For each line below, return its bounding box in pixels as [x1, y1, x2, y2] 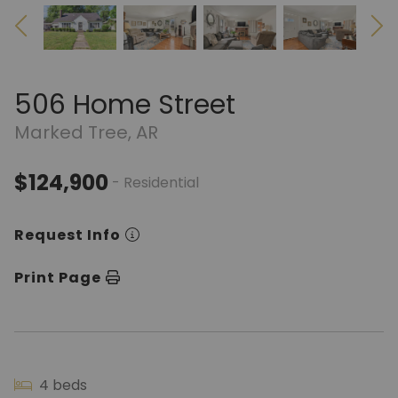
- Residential [112, 172, 199, 193]
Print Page [14, 267, 101, 288]
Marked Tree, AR [14, 120, 158, 145]
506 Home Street [14, 86, 235, 123]
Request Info [14, 225, 121, 245]
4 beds [36, 375, 87, 395]
